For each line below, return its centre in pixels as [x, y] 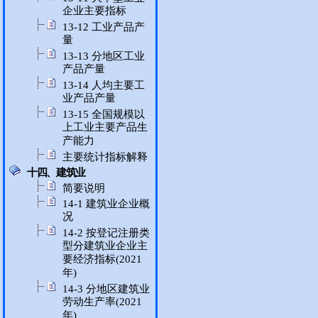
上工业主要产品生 [105, 127]
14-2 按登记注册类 [106, 233]
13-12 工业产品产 [104, 27]
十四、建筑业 [56, 172]
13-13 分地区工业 [104, 56]
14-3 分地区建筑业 [106, 289]
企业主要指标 [94, 11]
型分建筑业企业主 [105, 246]
